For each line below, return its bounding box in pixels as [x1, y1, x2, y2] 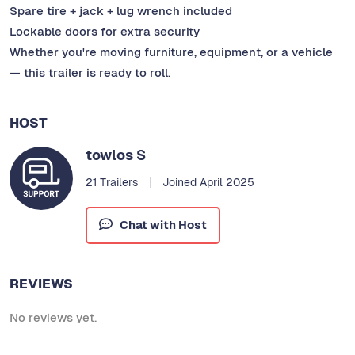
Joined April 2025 [162, 175, 254, 190]
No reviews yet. [10, 309, 97, 325]
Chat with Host [119, 217, 207, 233]
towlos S [86, 146, 146, 165]
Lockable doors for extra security [10, 24, 200, 40]
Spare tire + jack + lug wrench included [10, 3, 232, 19]
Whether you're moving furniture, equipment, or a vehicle [10, 44, 333, 60]
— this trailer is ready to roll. [10, 65, 170, 81]
